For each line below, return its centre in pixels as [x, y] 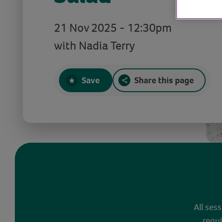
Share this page [164, 80]
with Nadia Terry [94, 45]
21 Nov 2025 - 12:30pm [113, 28]
